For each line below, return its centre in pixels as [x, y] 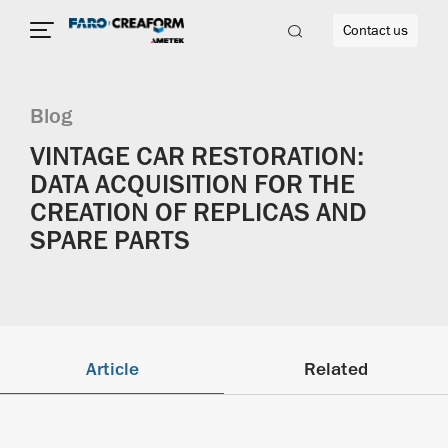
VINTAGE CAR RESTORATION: [197, 156]
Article [112, 369]
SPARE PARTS [110, 240]
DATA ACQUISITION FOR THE [192, 184]
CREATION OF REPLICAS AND [198, 212]
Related [336, 369]
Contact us [375, 30]
